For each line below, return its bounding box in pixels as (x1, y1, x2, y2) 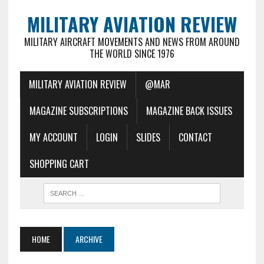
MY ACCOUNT (29, 130, 78, 144)
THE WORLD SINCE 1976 (89, 47, 174, 61)
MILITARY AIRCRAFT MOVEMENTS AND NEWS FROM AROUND (24, 35, 240, 49)
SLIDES (136, 130, 160, 144)
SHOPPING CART (29, 157, 89, 171)
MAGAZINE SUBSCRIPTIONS (29, 104, 128, 118)
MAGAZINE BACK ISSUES (146, 104, 232, 118)
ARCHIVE (75, 233, 103, 245)
